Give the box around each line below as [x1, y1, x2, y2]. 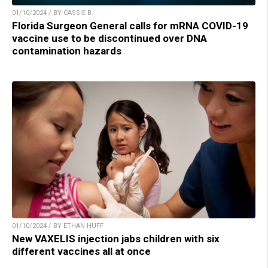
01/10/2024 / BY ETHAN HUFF [12, 221, 103, 230]
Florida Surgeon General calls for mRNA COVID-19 [12, 19, 248, 32]
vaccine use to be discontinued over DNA [12, 32, 207, 44]
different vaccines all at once [12, 245, 151, 257]
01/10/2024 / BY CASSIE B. [12, 8, 93, 17]
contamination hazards [12, 44, 121, 57]
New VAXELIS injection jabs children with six [12, 232, 220, 245]
